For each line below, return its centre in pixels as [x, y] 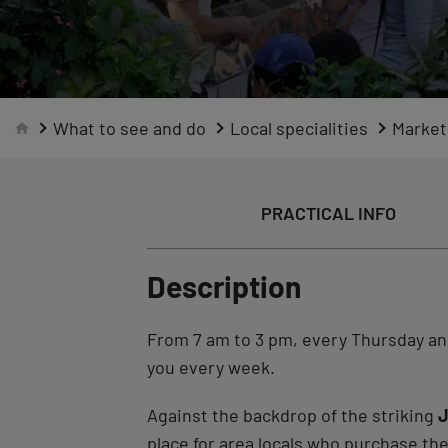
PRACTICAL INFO [329, 213]
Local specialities [299, 128]
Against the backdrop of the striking [292, 415]
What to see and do [129, 128]
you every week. [211, 367]
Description [224, 286]
